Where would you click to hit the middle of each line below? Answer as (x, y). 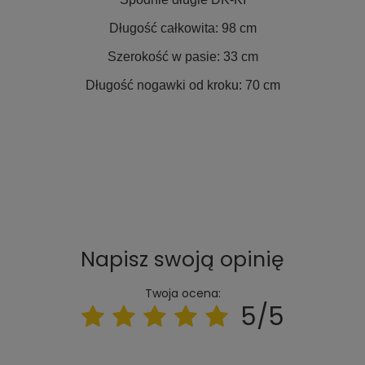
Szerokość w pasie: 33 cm (182, 57)
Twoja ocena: (182, 293)
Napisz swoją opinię (182, 259)
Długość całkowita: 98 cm (182, 28)
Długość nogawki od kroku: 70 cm (182, 85)
